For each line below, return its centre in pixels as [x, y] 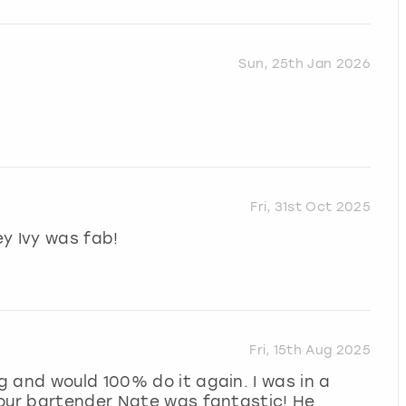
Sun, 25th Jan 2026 [304, 64]
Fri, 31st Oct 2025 [310, 208]
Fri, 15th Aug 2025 [310, 351]
